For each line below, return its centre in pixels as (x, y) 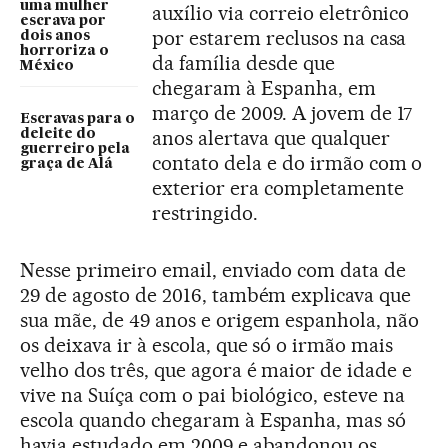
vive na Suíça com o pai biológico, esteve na (213, 394)
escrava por (63, 20)
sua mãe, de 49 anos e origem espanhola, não (220, 319)
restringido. (205, 212)
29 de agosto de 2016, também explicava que (216, 294)
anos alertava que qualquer (271, 137)
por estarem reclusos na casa (279, 37)
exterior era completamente (278, 187)
